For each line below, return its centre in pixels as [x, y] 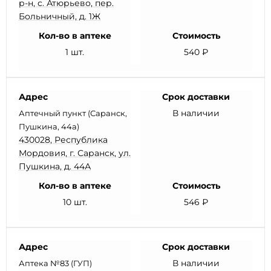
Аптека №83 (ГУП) [55, 263]
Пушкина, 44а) [49, 126]
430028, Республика [63, 140]
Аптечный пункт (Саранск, [73, 113]
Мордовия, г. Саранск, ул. [75, 153]
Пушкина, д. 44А [55, 166]
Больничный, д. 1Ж [60, 16]
